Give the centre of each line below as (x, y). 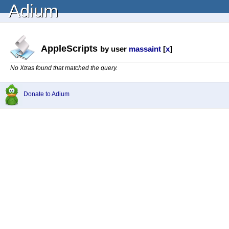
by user (114, 49)
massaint (145, 49)
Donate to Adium (47, 94)
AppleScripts (71, 48)
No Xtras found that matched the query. (64, 68)
